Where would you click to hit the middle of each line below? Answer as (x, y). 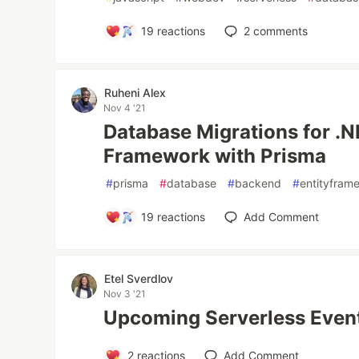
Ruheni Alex (135, 93)
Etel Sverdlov (139, 278)
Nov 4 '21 (125, 108)
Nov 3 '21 (125, 294)
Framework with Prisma (215, 156)
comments (279, 31)
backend (258, 183)
